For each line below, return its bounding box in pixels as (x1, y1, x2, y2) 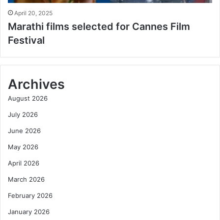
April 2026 (8, 159, 39, 167)
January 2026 (8, 208, 50, 216)
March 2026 (8, 175, 45, 184)
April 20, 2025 (14, 9, 53, 17)
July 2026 (8, 110, 38, 119)
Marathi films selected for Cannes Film (8, 21, 190, 33)
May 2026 (8, 143, 38, 151)
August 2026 (8, 94, 48, 103)
